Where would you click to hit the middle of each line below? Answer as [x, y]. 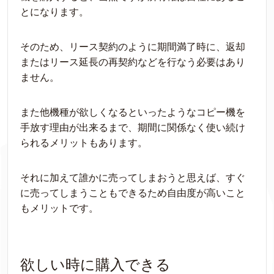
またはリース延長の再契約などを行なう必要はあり [133, 62]
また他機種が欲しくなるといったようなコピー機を [133, 112]
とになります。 [54, 12]
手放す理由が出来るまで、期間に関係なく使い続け [133, 128]
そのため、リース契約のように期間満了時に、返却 [133, 47]
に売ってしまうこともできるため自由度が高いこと [133, 193]
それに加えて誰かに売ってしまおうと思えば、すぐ [133, 178]
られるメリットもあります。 [84, 143]
